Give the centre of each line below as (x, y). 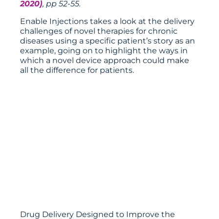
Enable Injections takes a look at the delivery (108, 21)
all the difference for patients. (77, 70)
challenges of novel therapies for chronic (99, 31)
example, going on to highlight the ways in (104, 51)
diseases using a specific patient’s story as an (108, 41)
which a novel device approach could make (105, 60)
